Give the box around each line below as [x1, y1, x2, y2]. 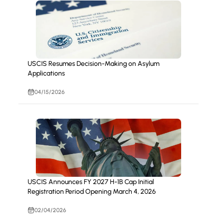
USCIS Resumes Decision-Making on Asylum [27, 60, 159, 68]
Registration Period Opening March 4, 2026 [27, 187, 156, 196]
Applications [27, 69, 65, 78]
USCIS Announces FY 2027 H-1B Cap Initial [27, 178, 154, 186]
